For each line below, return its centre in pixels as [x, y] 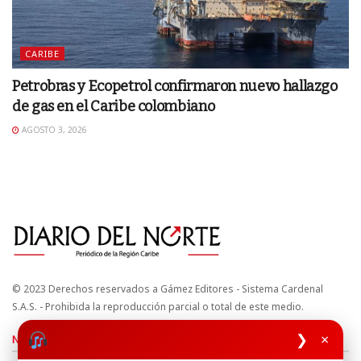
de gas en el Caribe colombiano [114, 107]
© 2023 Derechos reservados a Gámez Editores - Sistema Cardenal [168, 288]
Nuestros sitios [49, 339]
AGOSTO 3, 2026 [53, 130]
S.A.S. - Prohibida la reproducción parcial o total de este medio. [158, 306]
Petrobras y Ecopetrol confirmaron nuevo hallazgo [175, 87]
